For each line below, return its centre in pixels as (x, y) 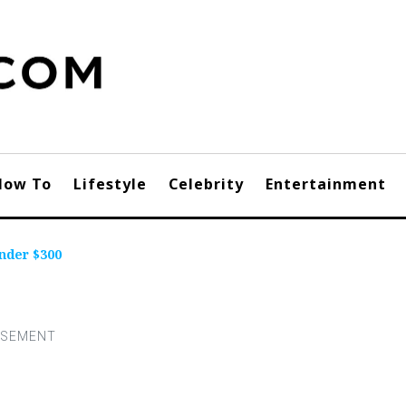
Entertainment (326, 184)
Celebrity (206, 184)
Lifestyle (110, 184)
